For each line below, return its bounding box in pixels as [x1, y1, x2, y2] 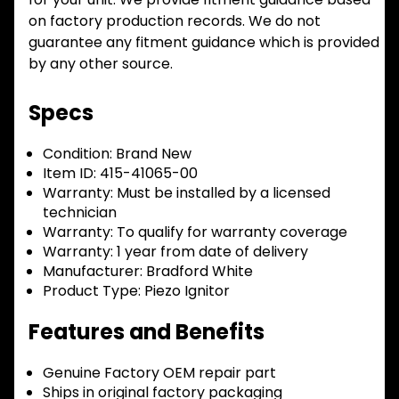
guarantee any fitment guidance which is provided [28, 31, 379, 53]
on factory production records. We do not [28, 10, 321, 31]
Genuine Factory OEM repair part [43, 362, 276, 383]
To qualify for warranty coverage [113, 221, 347, 242]
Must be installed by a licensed [113, 182, 330, 203]
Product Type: [43, 280, 141, 301]
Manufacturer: [43, 260, 142, 281]
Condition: [43, 142, 112, 164]
